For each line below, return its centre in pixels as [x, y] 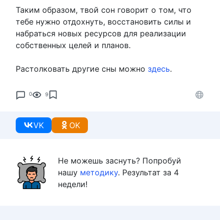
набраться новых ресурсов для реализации [101, 33]
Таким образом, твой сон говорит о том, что [104, 10]
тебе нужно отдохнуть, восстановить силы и [103, 21]
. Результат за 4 [148, 172]
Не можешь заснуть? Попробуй [120, 160]
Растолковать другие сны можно [82, 69]
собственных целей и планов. [73, 45]
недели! [73, 184]
